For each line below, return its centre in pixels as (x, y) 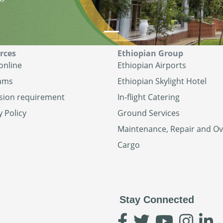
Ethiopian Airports (152, 65)
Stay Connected (157, 199)
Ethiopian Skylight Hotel (162, 81)
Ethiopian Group (150, 53)
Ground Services (149, 113)
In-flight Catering (149, 97)
